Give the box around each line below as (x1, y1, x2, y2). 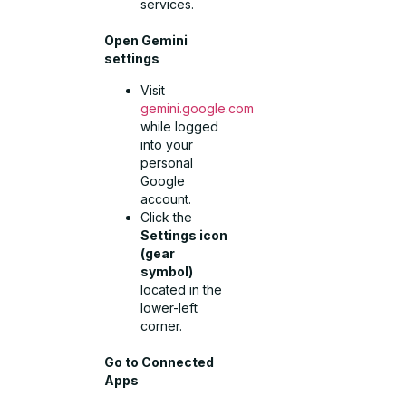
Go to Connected (104, 353, 215, 370)
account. (140, 190, 192, 207)
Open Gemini (104, 33, 188, 49)
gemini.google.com (140, 100, 255, 116)
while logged (140, 118, 219, 134)
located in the (140, 281, 223, 297)
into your (140, 136, 194, 152)
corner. (140, 317, 183, 333)
